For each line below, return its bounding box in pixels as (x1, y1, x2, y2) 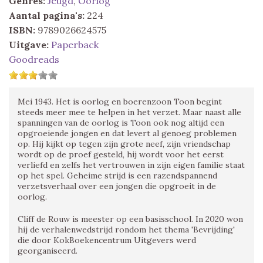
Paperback (51, 38, 99, 50)
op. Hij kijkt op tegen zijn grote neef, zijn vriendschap (18, 138, 231, 149)
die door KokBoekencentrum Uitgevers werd (18, 234, 196, 245)
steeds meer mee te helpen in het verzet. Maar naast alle (18, 106, 241, 117)
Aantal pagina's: (9, 9, 85, 21)
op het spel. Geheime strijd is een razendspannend (18, 170, 217, 181)
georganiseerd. (18, 245, 77, 256)
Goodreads (9, 53, 59, 65)
